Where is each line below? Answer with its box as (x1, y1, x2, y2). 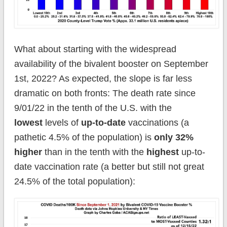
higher (14, 146, 42, 157)
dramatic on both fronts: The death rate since (14, 88, 196, 98)
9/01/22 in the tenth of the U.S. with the (14, 102, 172, 113)
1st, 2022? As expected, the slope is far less (14, 73, 192, 84)
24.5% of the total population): (14, 176, 135, 186)
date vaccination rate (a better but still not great (14, 161, 204, 172)
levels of (42, 117, 81, 128)
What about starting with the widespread (14, 44, 176, 54)
